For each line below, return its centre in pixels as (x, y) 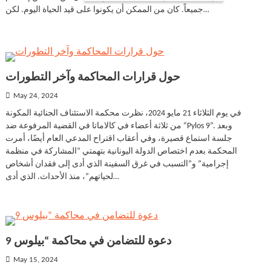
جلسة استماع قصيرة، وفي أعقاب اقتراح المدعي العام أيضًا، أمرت (119, 139)
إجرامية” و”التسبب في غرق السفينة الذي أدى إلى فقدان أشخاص (117, 164)
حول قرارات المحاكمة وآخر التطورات (93, 78)
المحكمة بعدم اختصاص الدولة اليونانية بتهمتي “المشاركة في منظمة (122, 152)
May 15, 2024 (36, 260)
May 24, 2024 (36, 96)
